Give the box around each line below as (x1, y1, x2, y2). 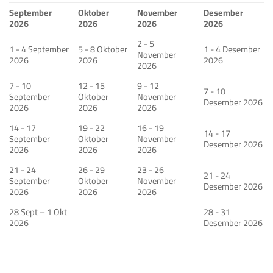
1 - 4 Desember (204, 41, 261, 58)
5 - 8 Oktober (78, 41, 128, 58)
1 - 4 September (9, 41, 69, 58)
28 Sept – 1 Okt (9, 204, 67, 221)
